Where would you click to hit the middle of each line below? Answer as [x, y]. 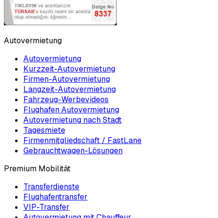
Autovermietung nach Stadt [73, 120]
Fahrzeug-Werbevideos [66, 100]
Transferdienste [51, 187]
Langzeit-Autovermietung [70, 90]
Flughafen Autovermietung [71, 110]
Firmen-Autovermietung [67, 79]
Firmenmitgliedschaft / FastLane [82, 141]
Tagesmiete [44, 130]
